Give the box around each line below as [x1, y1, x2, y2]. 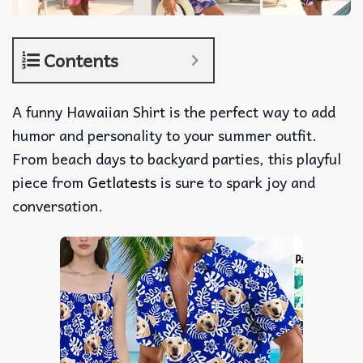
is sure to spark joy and [160, 170, 315, 194]
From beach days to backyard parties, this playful [12, 147, 341, 171]
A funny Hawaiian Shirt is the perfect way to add [12, 100, 335, 124]
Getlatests [88, 170, 160, 194]
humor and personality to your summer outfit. [12, 123, 317, 147]
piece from [12, 170, 88, 194]
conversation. [12, 194, 103, 218]
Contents [44, 45, 118, 75]
